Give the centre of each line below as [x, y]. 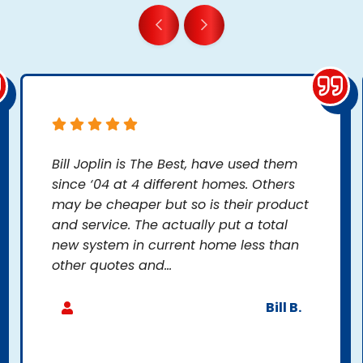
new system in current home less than [175, 246]
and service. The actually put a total [170, 225]
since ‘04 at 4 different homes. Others [173, 185]
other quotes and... [112, 266]
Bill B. [284, 308]
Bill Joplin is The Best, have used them [175, 164]
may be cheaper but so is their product [180, 205]
